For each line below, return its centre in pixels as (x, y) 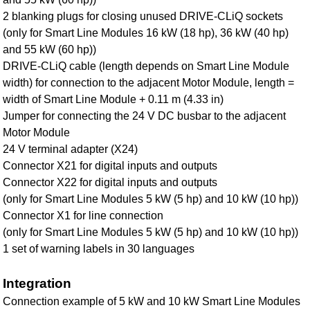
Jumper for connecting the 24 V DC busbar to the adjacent (145, 116)
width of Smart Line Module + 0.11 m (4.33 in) (113, 99)
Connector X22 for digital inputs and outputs (110, 182)
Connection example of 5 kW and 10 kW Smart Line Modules (152, 301)
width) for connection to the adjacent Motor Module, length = (149, 82)
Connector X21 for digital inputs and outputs (110, 165)
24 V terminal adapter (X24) (71, 149)
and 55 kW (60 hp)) (50, 49)
